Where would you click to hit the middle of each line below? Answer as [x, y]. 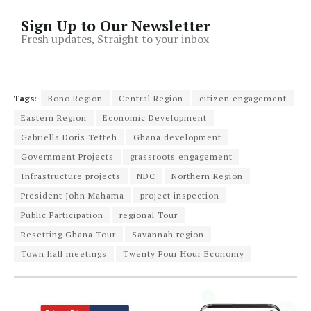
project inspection [180, 195]
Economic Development [155, 117]
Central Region [151, 98]
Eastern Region [54, 117]
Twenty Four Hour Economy [184, 253]
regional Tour [149, 215]
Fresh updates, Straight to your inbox [115, 39]
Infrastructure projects [71, 176]
